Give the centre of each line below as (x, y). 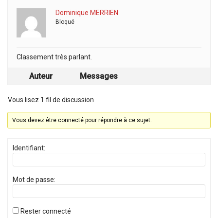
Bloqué (65, 22)
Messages (99, 76)
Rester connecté (46, 211)
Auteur (41, 76)
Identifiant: (29, 148)
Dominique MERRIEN (87, 13)
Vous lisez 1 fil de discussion (51, 100)
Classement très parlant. (54, 57)
